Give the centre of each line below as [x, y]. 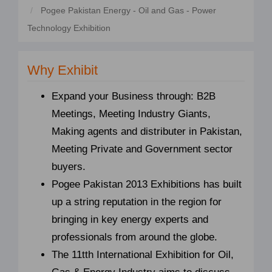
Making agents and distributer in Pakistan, [147, 132]
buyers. [69, 167]
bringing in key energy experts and [130, 220]
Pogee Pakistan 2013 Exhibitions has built [147, 185]
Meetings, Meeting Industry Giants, [131, 114]
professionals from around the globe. [134, 237]
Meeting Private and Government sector [142, 149]
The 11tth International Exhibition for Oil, [143, 255]
